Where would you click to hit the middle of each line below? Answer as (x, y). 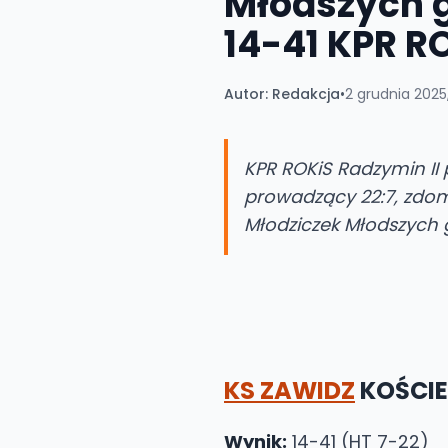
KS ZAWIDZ (289, 390)
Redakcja (306, 94)
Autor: (246, 94)
